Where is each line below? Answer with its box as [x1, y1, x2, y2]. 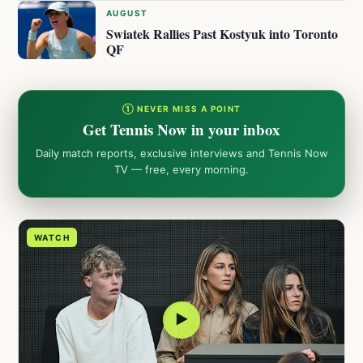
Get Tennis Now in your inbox [83, 118, 280, 141]
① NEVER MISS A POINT [122, 104, 241, 114]
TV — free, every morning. [114, 163, 249, 177]
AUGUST [106, 8, 148, 19]
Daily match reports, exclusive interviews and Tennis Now [35, 147, 328, 160]
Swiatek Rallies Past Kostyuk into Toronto [106, 24, 338, 44]
